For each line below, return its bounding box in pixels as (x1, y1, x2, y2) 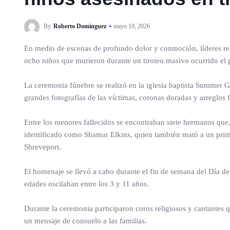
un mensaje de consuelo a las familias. (24, 217, 147, 225)
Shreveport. (24, 143, 61, 151)
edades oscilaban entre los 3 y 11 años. (24, 180, 149, 188)
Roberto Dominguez (53, 22, 106, 30)
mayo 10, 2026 (113, 22, 150, 30)
